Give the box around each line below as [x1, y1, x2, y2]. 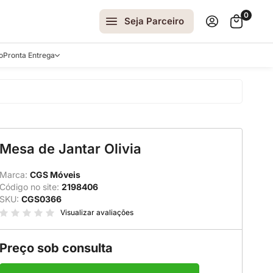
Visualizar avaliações [60, 208, 133, 217]
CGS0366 [21, 194, 62, 204]
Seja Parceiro [124, 15, 184, 27]
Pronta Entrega [2, 50, 55, 60]
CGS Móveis [30, 169, 80, 180]
